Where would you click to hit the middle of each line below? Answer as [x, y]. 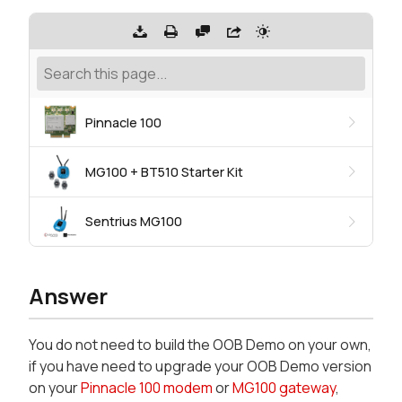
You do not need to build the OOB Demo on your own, [200, 345]
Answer [68, 296]
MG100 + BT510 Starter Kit [164, 172]
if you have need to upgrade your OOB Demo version [200, 367]
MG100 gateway [284, 388]
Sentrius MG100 [133, 222]
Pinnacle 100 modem [147, 388]
